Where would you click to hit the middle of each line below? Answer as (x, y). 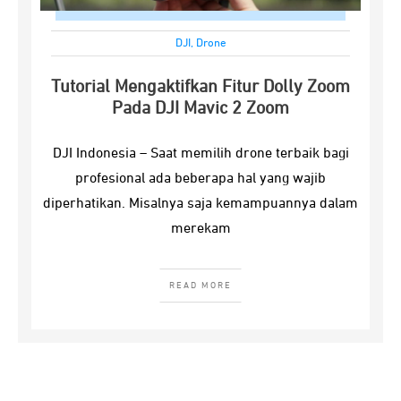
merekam (200, 229)
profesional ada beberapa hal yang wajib (200, 179)
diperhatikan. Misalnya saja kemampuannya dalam (200, 204)
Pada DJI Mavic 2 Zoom (200, 108)
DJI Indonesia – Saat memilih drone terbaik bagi (200, 154)
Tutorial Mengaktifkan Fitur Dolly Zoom (200, 87)
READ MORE (200, 286)
